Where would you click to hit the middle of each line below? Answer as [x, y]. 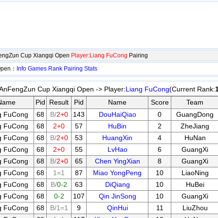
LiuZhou [195, 208]
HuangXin [117, 138]
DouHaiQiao [117, 114]
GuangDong [195, 114]
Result [59, 102]
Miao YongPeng [117, 173]
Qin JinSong [117, 196]
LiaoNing [195, 173]
